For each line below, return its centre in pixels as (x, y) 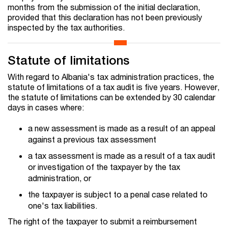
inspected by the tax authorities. (66, 27)
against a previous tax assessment (92, 139)
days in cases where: (46, 107)
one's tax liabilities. (63, 206)
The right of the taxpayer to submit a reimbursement (102, 221)
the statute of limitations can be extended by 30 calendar (111, 97)
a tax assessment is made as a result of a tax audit (122, 156)
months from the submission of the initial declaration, (104, 7)
